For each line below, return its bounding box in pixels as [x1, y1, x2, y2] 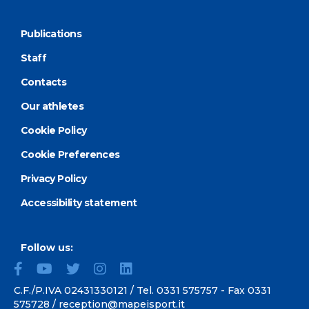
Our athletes [20, 99, 84, 112]
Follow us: [20, 241, 73, 254]
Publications [20, 27, 82, 40]
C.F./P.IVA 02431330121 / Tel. [14, 284, 157, 297]
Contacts [20, 75, 67, 88]
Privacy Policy [20, 172, 86, 185]
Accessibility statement [20, 196, 137, 209]
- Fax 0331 [218, 284, 271, 297]
